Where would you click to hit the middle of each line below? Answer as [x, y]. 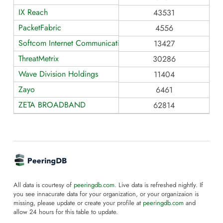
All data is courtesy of [44, 185]
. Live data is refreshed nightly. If [159, 185]
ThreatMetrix [39, 58]
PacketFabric [40, 27]
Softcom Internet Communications [75, 43]
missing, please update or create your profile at [78, 203]
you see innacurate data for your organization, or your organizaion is [106, 194]
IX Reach [33, 12]
